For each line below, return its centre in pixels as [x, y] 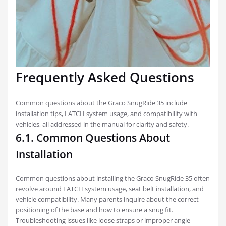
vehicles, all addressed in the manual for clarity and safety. [102, 124]
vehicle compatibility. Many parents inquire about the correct [107, 199]
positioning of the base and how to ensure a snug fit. [94, 210]
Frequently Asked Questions [105, 77]
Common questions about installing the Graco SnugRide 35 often [113, 178]
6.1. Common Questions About [93, 137]
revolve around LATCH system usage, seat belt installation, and [110, 188]
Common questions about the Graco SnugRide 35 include [101, 103]
